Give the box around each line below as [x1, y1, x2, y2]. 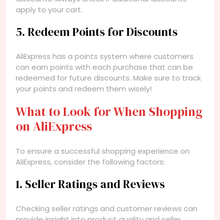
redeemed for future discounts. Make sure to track [16, 72, 201, 83]
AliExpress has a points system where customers [16, 51, 193, 61]
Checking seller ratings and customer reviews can [16, 203, 197, 214]
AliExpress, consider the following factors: [16, 156, 165, 167]
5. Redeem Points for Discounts [16, 24, 178, 40]
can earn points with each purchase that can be [16, 61, 193, 72]
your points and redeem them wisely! [16, 83, 152, 94]
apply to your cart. [16, 4, 82, 15]
